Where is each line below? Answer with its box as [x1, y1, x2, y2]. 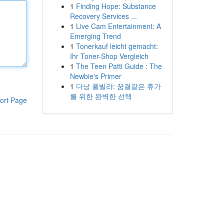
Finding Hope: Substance [75, 1, 156, 11]
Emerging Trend [69, 31, 121, 41]
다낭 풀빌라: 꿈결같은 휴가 [75, 81, 161, 91]
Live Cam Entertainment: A [75, 21, 161, 31]
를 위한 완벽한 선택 [69, 91, 132, 101]
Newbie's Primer [69, 71, 121, 81]
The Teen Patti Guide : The [75, 61, 162, 71]
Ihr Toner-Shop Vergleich [69, 51, 148, 61]
